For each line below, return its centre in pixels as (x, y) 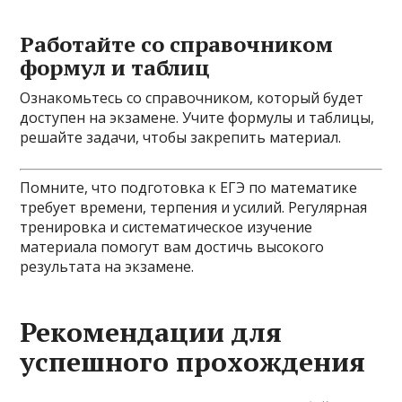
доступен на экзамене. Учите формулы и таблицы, (197, 118)
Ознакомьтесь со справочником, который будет (192, 98)
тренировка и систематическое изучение (166, 227)
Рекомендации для (151, 332)
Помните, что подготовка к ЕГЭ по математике (189, 188)
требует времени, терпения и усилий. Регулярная (194, 207)
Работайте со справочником (177, 44)
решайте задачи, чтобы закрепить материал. (181, 137)
